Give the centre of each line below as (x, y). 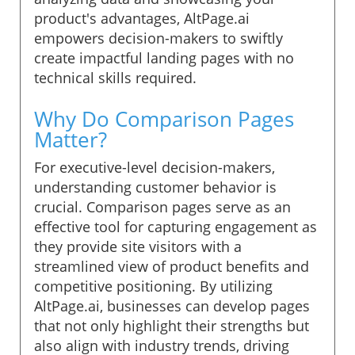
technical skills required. (115, 77)
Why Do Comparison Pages (164, 118)
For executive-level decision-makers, (155, 167)
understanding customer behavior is (155, 187)
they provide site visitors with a (138, 246)
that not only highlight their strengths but (172, 325)
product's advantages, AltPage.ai (142, 18)
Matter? (71, 139)
